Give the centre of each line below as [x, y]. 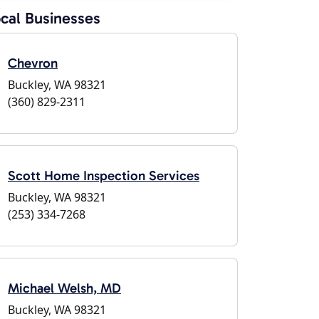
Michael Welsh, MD [64, 288]
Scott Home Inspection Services [104, 176]
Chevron [33, 63]
